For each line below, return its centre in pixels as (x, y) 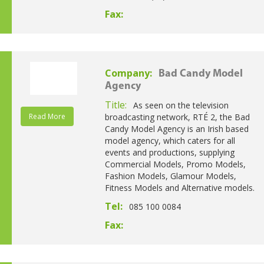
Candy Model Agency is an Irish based (176, 128)
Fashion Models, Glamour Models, (170, 176)
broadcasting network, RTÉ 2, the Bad (177, 117)
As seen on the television (181, 105)
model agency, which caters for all (170, 140)
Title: (117, 105)
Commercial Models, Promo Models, (175, 164)
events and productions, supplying (169, 152)
